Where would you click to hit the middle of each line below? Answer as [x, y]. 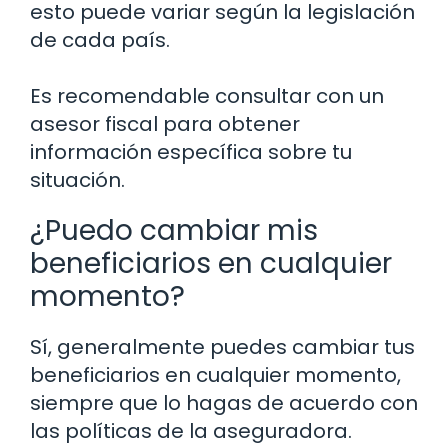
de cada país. [100, 39]
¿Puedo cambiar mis [174, 230]
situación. [77, 179]
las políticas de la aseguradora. [191, 430]
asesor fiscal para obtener [165, 123]
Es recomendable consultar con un [207, 95]
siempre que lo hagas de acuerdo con [224, 402]
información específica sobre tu [191, 151]
